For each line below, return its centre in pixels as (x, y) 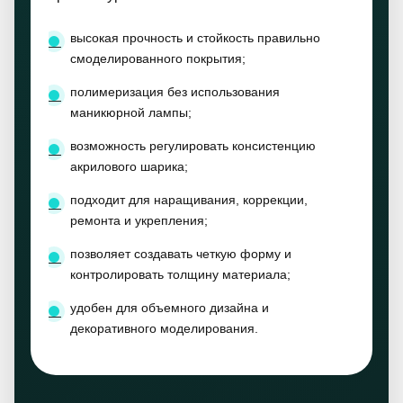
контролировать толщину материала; (180, 274)
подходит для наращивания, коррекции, (189, 200)
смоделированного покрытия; (158, 58)
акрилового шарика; (129, 166)
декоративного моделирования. (164, 328)
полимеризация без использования (175, 92)
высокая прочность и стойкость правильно (195, 38)
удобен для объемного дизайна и (170, 308)
